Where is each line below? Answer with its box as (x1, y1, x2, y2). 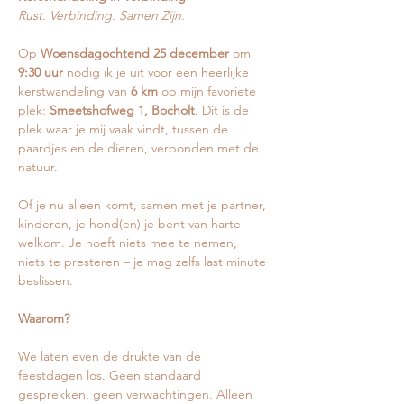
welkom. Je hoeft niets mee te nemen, (18, 234, 241, 252)
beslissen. (18, 272, 73, 289)
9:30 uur (18, 64, 63, 81)
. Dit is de (195, 102, 252, 119)
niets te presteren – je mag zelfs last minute (18, 253, 270, 271)
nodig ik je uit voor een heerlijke (63, 64, 252, 81)
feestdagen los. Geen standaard (18, 367, 205, 384)
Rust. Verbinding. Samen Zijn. (18, 7, 185, 24)
